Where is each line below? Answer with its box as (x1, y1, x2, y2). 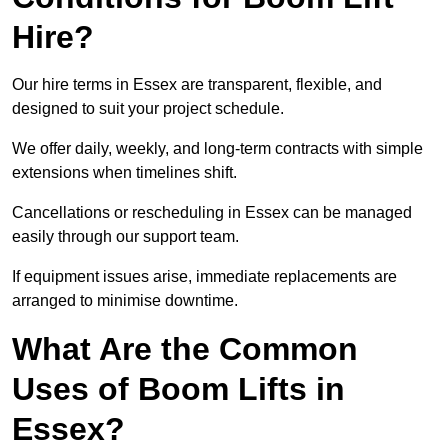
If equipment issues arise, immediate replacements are (12, 268, 397, 286)
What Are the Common (12, 331, 358, 368)
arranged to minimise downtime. (12, 292, 238, 310)
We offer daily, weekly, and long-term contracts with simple (12, 140, 423, 158)
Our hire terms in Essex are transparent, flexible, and (12, 76, 382, 94)
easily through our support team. (12, 228, 239, 246)
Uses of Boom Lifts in (12, 371, 345, 408)
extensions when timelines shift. (12, 164, 237, 182)
